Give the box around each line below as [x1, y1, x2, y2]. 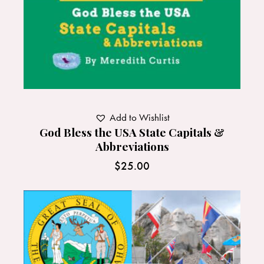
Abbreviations [95, 138, 169, 154]
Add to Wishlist [109, 110, 170, 124]
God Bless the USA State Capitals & [39, 124, 225, 140]
